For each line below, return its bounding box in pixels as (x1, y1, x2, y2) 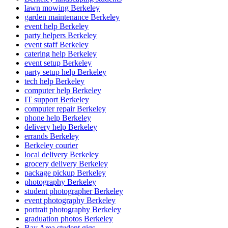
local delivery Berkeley (24, 150, 99, 159)
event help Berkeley (24, 21, 89, 31)
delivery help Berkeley (24, 122, 97, 131)
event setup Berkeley (24, 58, 92, 67)
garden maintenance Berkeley (24, 12, 120, 21)
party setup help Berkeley (24, 67, 106, 76)
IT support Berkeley (24, 95, 89, 104)
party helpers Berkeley (24, 31, 97, 40)
